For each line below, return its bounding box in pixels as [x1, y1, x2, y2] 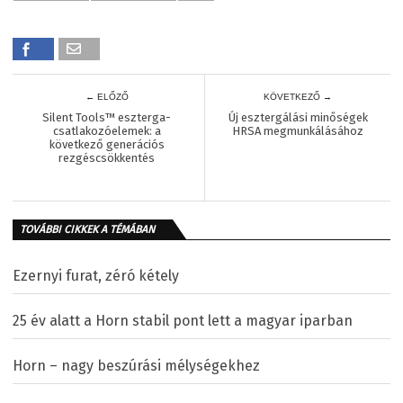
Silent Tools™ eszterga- [42, 110, 172, 124]
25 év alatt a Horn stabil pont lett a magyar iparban [13, 311, 353, 329]
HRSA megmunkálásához [232, 123, 364, 138]
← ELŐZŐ [85, 91, 129, 102]
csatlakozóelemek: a [52, 123, 161, 138]
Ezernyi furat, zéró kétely [13, 266, 179, 284]
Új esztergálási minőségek [228, 110, 368, 124]
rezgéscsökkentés [58, 150, 156, 165]
